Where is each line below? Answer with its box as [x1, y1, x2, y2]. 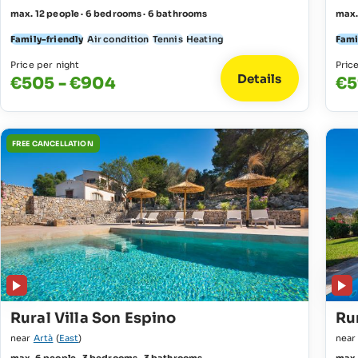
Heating [185, 34, 225, 46]
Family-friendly [10, 34, 84, 46]
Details [237, 70, 282, 86]
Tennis [152, 34, 183, 46]
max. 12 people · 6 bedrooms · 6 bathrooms [10, 8, 208, 20]
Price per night [10, 59, 80, 71]
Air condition [86, 34, 149, 46]
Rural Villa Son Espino [10, 309, 177, 328]
